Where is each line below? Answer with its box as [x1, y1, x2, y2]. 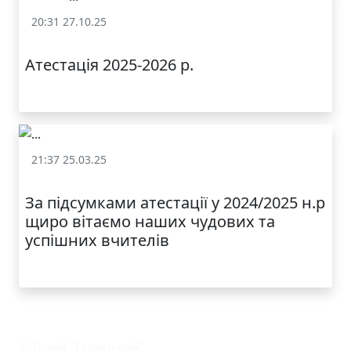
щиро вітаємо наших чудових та [25, 211, 275, 233]
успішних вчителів [25, 230, 169, 251]
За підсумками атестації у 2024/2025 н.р [25, 192, 325, 214]
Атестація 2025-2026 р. [25, 54, 194, 76]
